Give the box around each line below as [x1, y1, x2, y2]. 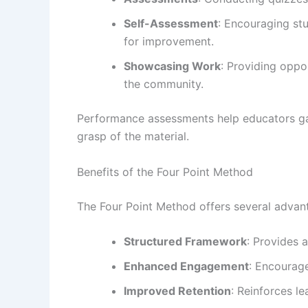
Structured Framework [124, 234, 247, 249]
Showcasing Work [124, 58, 221, 73]
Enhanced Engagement [124, 259, 249, 274]
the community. [124, 76, 203, 91]
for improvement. [124, 34, 214, 48]
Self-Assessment [124, 16, 218, 30]
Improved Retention [124, 284, 231, 298]
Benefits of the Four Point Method [77, 164, 253, 179]
